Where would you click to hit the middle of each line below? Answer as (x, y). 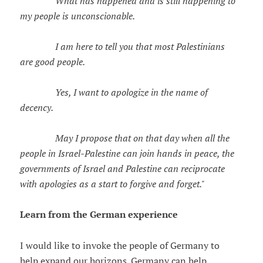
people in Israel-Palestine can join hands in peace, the (127, 154)
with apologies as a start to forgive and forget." (112, 184)
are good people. (52, 62)
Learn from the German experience (99, 215)
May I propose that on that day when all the (124, 138)
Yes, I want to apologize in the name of (114, 92)
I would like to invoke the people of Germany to (119, 246)
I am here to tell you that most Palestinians (122, 47)
